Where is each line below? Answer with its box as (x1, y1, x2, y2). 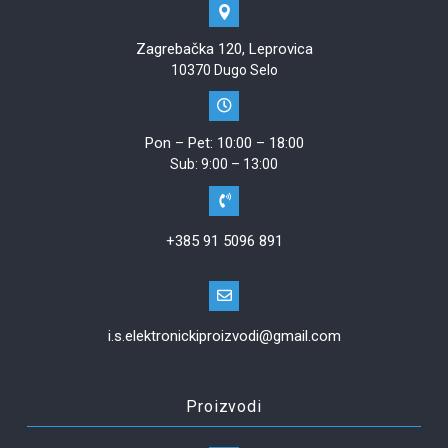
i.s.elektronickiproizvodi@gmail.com (107, 326, 341, 345)
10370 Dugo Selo (170, 61, 278, 78)
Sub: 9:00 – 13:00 (170, 155, 278, 172)
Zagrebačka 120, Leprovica (135, 39, 313, 58)
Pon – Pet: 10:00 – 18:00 (144, 133, 304, 152)
